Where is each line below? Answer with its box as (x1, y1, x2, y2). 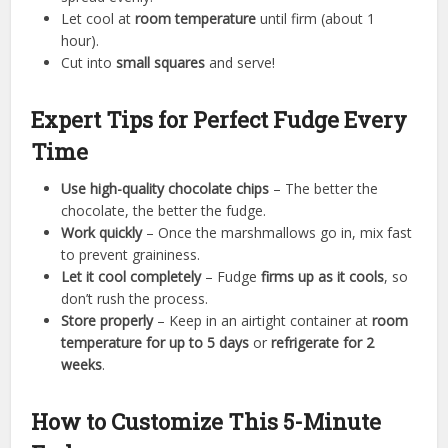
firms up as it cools (261, 267, 385, 287)
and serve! (205, 53, 276, 73)
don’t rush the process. (61, 289, 209, 309)
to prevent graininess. (61, 245, 201, 265)
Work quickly (61, 223, 143, 243)
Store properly (61, 311, 154, 331)
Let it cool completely (61, 267, 202, 287)
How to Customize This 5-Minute (31, 407, 382, 437)
